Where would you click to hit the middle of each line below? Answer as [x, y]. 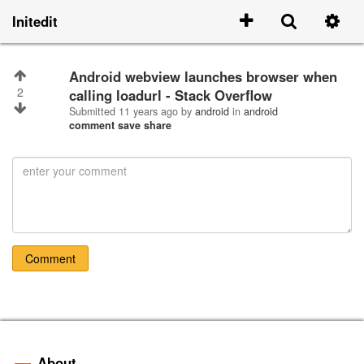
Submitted [94, 111]
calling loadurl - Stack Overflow [171, 95]
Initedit [35, 21]
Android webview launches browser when [74, 76]
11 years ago [150, 111]
